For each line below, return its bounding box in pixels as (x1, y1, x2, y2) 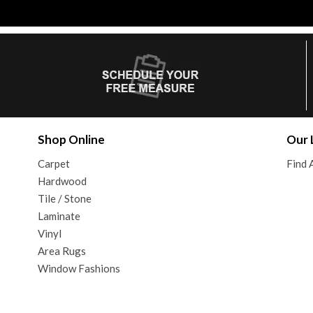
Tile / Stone (37, 191, 92, 205)
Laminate (37, 209, 80, 222)
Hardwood (37, 174, 87, 187)
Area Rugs (37, 244, 86, 257)
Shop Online (37, 131, 105, 147)
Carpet (37, 156, 70, 170)
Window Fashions (37, 261, 120, 275)
